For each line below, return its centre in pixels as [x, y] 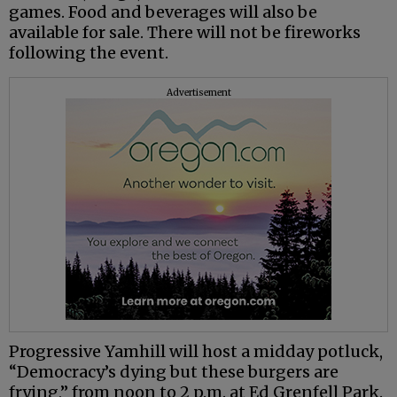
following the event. [89, 52]
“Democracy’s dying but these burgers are [174, 371]
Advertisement [198, 92]
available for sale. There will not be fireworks [185, 32]
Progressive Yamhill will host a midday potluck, [196, 351]
